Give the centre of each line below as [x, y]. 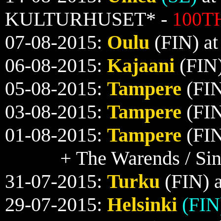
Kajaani [141, 65]
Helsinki [142, 204]
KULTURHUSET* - [89, 19]
